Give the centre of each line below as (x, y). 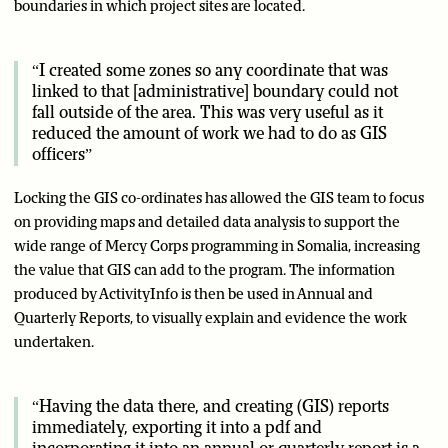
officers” (62, 154)
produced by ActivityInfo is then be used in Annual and (193, 294)
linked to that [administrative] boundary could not (215, 91)
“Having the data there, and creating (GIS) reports (210, 406)
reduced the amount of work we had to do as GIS (209, 133)
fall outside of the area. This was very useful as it (207, 112)
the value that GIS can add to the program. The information (204, 270)
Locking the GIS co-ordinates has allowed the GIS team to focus (219, 198)
